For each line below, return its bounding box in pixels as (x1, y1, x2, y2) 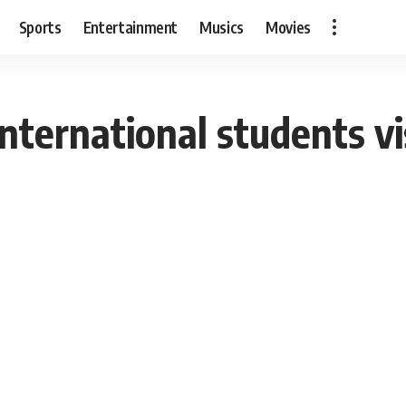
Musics (199, 16, 245, 37)
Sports (18, 16, 62, 37)
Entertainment (82, 16, 179, 37)
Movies (266, 16, 312, 37)
